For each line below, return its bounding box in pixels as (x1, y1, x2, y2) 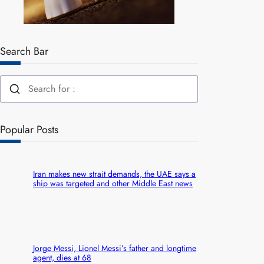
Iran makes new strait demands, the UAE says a (33, 168, 196, 180)
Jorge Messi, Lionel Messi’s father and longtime (33, 242, 196, 254)
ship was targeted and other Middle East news (33, 177, 193, 190)
